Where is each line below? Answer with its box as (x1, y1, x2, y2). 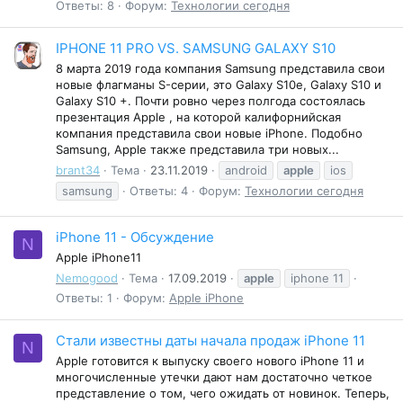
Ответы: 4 (130, 183, 188, 198)
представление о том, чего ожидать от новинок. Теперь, (56, 386, 390, 401)
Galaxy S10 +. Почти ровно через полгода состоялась (56, 94, 365, 109)
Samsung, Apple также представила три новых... (56, 142, 339, 157)
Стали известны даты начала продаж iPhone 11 (56, 332, 365, 350)
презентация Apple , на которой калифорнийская (56, 110, 341, 125)
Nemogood (56, 270, 118, 285)
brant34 (56, 162, 100, 177)
